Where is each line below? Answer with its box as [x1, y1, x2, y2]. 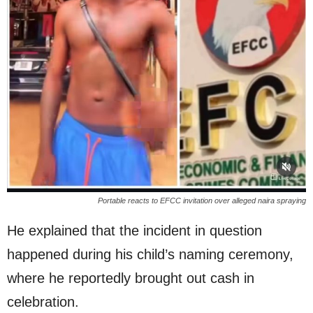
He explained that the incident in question [7, 222, 262, 238]
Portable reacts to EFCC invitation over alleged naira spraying [98, 196, 306, 205]
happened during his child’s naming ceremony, [7, 246, 293, 262]
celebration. [7, 293, 79, 310]
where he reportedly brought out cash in [7, 270, 254, 286]
